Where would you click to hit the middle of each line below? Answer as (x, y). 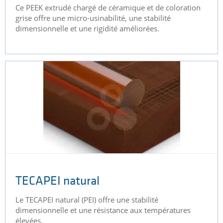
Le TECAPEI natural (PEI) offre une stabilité (87, 199)
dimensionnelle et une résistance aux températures (103, 210)
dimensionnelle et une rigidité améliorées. (87, 29)
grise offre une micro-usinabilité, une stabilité (93, 18)
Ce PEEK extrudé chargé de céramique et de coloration (108, 8)
